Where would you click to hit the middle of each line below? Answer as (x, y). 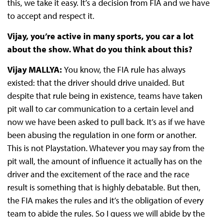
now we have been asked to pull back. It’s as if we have (106, 122)
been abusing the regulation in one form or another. (102, 135)
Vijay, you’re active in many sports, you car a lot (100, 36)
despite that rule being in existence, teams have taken (105, 96)
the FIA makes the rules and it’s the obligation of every (105, 201)
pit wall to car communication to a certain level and (100, 109)
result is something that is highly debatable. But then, (104, 187)
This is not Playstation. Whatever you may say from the (106, 148)
